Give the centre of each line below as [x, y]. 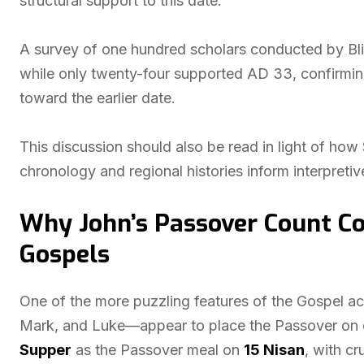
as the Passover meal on [158, 350]
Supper [45, 350]
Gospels [65, 254]
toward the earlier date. [97, 98]
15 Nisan [274, 350]
